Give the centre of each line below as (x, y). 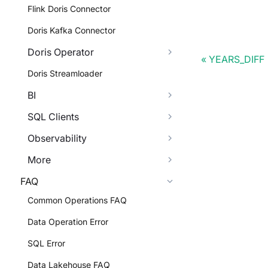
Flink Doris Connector (69, 9)
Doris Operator (61, 52)
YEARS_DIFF (237, 60)
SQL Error (46, 243)
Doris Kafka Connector (71, 30)
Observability (57, 138)
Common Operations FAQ (77, 200)
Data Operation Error (68, 222)
